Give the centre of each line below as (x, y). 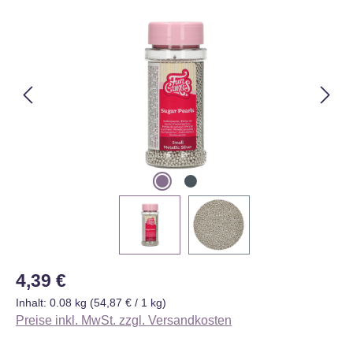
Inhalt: (33, 302)
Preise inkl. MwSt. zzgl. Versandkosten (124, 320)
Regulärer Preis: (61, 275)
